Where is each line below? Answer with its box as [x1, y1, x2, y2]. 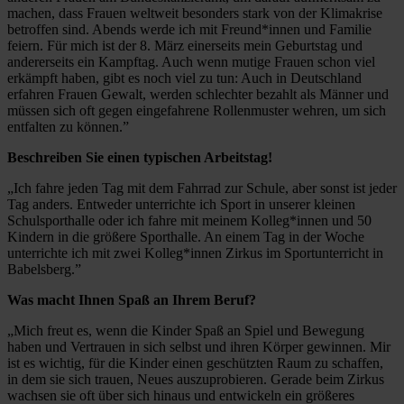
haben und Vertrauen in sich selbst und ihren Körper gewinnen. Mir [7, 339, 390, 355]
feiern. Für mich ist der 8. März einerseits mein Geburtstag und [7, 38, 363, 54]
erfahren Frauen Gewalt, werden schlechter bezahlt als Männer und [7, 87, 389, 103]
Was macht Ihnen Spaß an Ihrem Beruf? [7, 292, 256, 308]
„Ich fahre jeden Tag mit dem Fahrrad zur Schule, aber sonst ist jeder [7, 180, 397, 197]
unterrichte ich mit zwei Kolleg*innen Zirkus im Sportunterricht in [7, 245, 383, 262]
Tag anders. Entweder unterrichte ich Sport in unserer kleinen [7, 197, 355, 213]
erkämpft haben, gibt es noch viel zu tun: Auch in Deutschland [7, 70, 362, 87]
